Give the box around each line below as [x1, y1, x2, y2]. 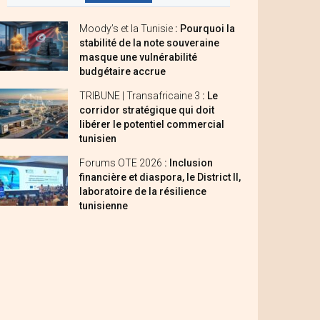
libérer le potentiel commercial [79, 119, 224, 130]
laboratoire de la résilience [79, 186, 206, 197]
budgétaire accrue [79, 66, 166, 77]
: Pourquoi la [175, 23, 235, 34]
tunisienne [79, 200, 128, 211]
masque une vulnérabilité [79, 51, 197, 63]
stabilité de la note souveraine [79, 37, 219, 49]
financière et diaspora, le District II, [79, 171, 241, 183]
